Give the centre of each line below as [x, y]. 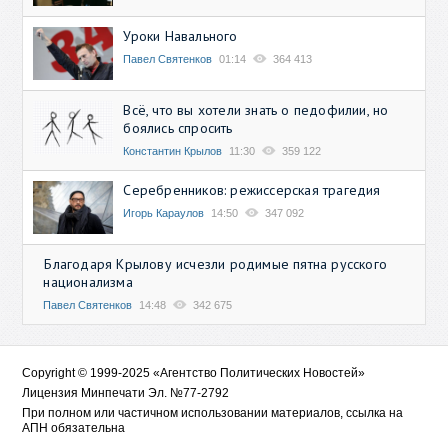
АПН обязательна [74, 428]
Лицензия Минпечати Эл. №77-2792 [126, 393]
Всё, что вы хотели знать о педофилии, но [256, 110]
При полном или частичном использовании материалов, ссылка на [213, 413]
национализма [88, 282]
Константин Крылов [173, 151]
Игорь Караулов [164, 213]
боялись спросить [178, 128]
